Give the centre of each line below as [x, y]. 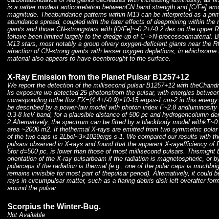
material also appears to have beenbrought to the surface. [89, 59]
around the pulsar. [33, 188]
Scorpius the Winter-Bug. [54, 207]
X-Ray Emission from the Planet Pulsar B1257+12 [98, 77]
